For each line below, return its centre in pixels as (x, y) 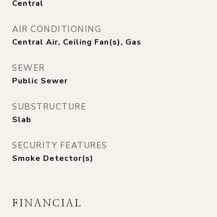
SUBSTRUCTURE (49, 107)
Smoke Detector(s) (53, 158)
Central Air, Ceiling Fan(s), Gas (77, 42)
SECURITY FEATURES (60, 146)
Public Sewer (40, 81)
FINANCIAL (47, 203)
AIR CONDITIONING (57, 29)
